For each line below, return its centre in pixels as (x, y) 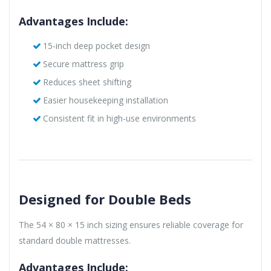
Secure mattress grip (83, 64)
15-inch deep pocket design (96, 45)
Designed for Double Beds (105, 199)
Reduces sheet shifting (87, 82)
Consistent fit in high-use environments (119, 118)
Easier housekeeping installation (105, 100)
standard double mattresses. (75, 240)
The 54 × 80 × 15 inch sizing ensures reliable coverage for (131, 224)
